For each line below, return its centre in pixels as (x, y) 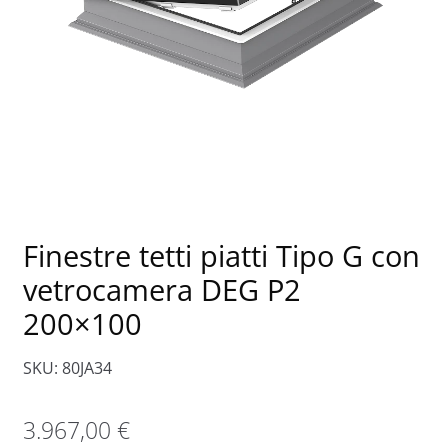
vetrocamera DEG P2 (161, 289)
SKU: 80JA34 (67, 368)
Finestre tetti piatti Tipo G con (221, 255)
